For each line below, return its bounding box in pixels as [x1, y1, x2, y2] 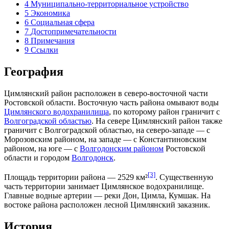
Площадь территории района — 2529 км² [4, 172, 148, 181]
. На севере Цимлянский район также [91, 116, 222, 125]
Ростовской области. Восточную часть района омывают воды [4, 98, 219, 107]
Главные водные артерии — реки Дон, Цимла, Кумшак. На [4, 191, 211, 200]
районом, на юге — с [4, 144, 80, 153]
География [4, 64, 63, 78]
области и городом [4, 153, 72, 162]
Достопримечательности [31, 27, 117, 36]
